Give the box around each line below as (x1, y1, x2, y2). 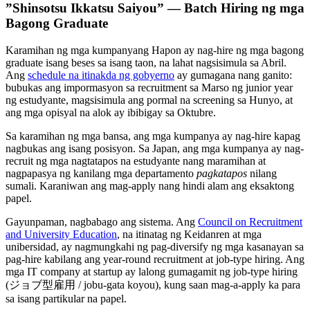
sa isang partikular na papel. (6, 293, 127, 305)
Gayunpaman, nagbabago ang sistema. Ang (6, 216, 198, 228)
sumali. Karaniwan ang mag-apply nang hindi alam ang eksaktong (6, 180, 294, 192)
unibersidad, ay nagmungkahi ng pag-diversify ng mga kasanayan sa (6, 241, 304, 253)
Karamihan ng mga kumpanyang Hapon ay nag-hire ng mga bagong (6, 44, 304, 57)
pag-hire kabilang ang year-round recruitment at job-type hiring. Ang (6, 253, 304, 266)
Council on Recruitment (198, 216, 302, 228)
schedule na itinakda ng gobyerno (28, 69, 174, 82)
